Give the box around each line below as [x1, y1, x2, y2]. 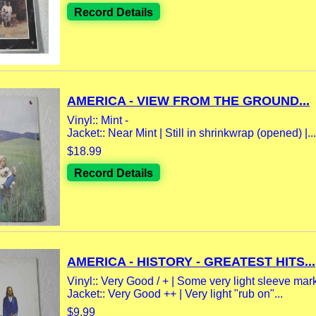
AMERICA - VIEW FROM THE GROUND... [67, 93, 310, 108]
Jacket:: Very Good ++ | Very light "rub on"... [67, 287, 283, 300]
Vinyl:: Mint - [67, 114, 128, 126]
